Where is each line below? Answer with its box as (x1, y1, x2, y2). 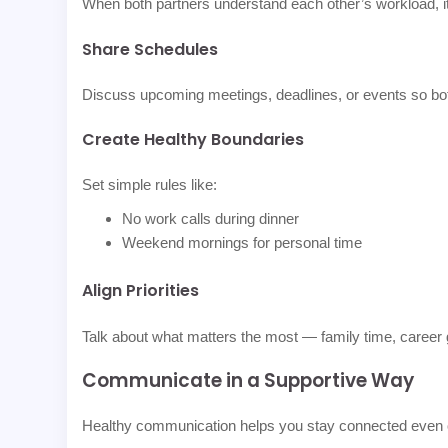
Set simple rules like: (82, 176, 218, 194)
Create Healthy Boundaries (82, 128, 305, 152)
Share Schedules (82, 37, 219, 61)
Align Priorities (82, 279, 200, 303)
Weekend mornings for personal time (122, 234, 363, 252)
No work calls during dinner (122, 210, 300, 228)
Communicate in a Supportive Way (82, 367, 415, 395)
